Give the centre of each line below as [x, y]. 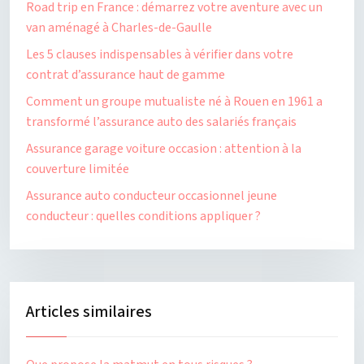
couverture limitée [78, 169]
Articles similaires [89, 312]
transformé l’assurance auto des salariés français [161, 122]
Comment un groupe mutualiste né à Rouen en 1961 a [174, 102]
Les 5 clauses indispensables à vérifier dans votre [160, 54]
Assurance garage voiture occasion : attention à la [164, 149]
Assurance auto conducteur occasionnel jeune [152, 196]
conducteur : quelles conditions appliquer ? [143, 216]
